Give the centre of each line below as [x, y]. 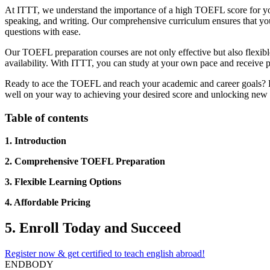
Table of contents [46, 118]
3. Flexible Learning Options [63, 182]
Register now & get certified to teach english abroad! [105, 254]
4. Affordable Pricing [48, 202]
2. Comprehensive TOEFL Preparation [85, 162]
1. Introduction [36, 141]
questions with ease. [43, 31]
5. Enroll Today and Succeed [93, 228]
